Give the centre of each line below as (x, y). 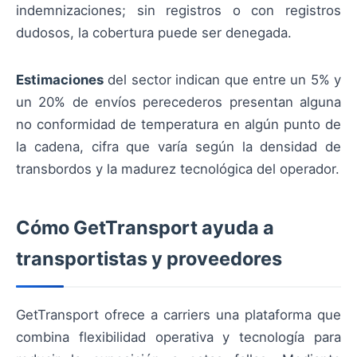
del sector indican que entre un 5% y (222, 79)
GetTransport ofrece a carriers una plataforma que (178, 314)
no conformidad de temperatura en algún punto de (178, 124)
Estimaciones (60, 79)
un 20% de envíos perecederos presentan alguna (178, 102)
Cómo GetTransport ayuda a (145, 227)
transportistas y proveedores (149, 258)
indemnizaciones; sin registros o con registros (178, 11)
